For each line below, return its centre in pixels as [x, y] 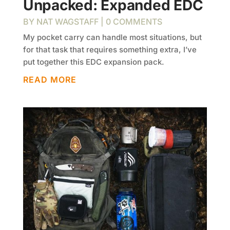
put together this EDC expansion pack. [93, 62]
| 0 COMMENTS [130, 21]
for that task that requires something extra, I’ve [110, 49]
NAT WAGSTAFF [67, 21]
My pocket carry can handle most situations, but [112, 37]
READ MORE [50, 79]
